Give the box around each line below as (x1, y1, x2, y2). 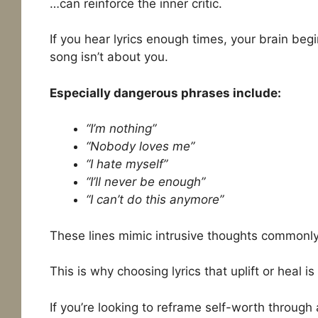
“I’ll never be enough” (85, 175, 205, 190)
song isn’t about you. (49, 50, 168, 65)
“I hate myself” (85, 157, 168, 172)
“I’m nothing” (85, 121, 156, 136)
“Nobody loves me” (85, 139, 194, 154)
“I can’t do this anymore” (85, 192, 224, 207)
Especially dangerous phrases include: (49, 85, 281, 100)
